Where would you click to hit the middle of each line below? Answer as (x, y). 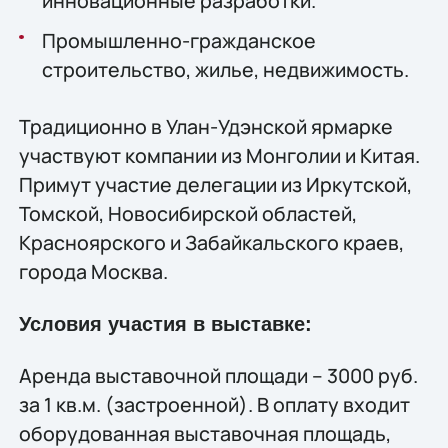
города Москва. (93, 272)
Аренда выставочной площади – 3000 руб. (218, 376)
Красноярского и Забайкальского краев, (211, 243)
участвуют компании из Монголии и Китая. (219, 156)
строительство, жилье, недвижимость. (225, 70)
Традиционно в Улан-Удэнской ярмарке (205, 127)
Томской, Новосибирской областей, (187, 214)
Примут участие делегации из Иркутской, (215, 185)
